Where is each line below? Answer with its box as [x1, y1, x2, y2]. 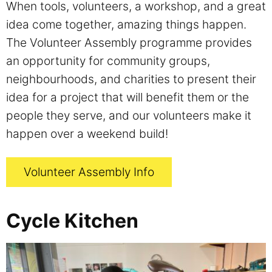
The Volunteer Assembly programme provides [6, 35, 252, 50]
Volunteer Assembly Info [23, 165, 154, 180]
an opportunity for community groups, [6, 53, 210, 68]
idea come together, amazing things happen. [6, 16, 246, 32]
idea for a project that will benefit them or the [6, 89, 249, 104]
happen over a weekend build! [6, 126, 168, 141]
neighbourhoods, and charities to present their [6, 71, 256, 86]
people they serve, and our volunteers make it [6, 107, 251, 123]
